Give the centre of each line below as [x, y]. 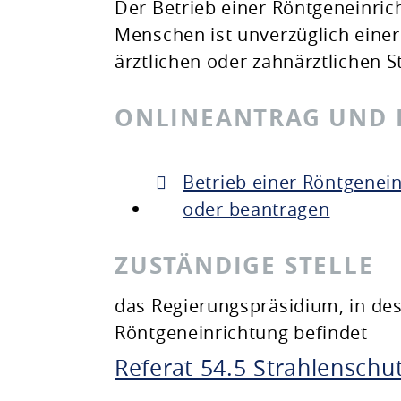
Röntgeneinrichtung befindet [241, 333]
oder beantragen [256, 209]
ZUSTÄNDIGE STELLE [244, 265]
